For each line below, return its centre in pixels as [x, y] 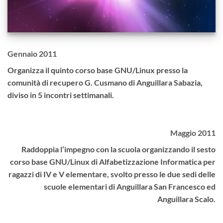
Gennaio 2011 [32, 54]
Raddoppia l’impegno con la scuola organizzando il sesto [118, 149]
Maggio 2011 [193, 133]
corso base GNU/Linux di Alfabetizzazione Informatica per [113, 162]
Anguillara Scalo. [186, 199]
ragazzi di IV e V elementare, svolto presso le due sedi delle [112, 174]
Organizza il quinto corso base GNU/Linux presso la [98, 70]
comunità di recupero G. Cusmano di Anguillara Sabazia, [105, 83]
